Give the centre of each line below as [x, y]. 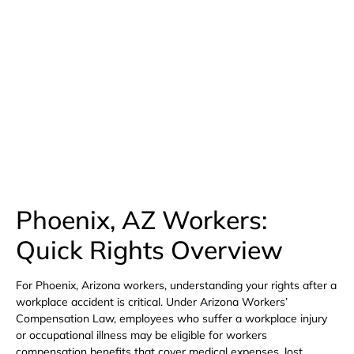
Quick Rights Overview [149, 249]
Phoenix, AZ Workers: [141, 219]
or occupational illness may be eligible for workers [141, 335]
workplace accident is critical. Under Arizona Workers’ [152, 301]
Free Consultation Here [177, 73]
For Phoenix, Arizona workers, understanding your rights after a [176, 285]
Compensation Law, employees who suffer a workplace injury [171, 318]
